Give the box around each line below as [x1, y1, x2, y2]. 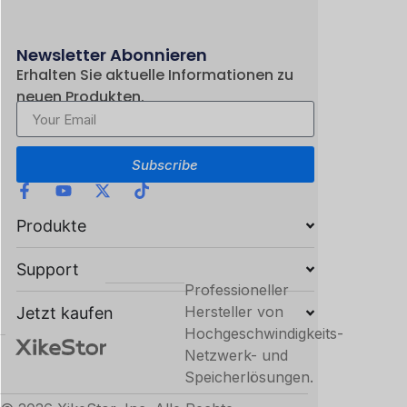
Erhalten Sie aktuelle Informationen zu [15, 64, 293, 85]
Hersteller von [184, 303, 283, 322]
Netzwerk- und [184, 346, 288, 365]
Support [15, 260, 79, 280]
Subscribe [132, 155, 199, 174]
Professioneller [184, 281, 289, 300]
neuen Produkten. [15, 85, 144, 107]
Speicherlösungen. [184, 368, 313, 387]
